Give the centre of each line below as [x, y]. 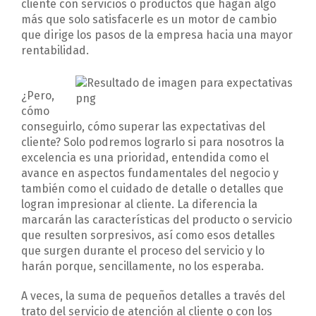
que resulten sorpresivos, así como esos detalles [148, 236]
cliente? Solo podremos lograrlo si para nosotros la [153, 142]
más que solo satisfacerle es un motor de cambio [149, 20]
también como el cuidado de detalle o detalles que [152, 189]
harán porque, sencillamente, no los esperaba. [142, 267]
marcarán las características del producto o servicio [157, 220]
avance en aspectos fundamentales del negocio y [150, 174]
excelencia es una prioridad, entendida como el [145, 158]
